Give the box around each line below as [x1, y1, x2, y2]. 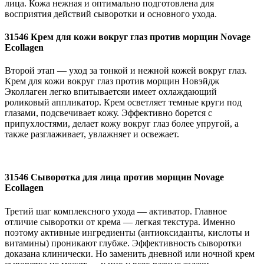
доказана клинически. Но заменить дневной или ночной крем [5, 248, 255, 259]
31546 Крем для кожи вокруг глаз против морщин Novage [5, 31, 250, 42]
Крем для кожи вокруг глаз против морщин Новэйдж [5, 76, 219, 87]
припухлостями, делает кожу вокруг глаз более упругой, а [5, 118, 239, 129]
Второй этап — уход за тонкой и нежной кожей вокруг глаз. [5, 65, 247, 76]
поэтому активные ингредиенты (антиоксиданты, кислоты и [5, 227, 250, 237]
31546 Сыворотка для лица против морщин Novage [5, 172, 224, 183]
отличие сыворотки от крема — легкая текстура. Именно [5, 216, 235, 227]
